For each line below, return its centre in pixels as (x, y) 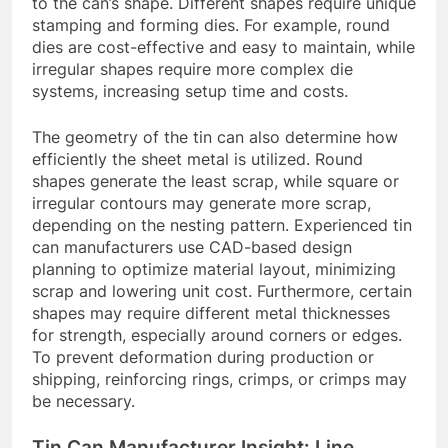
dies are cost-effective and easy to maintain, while (223, 46)
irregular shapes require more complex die (192, 68)
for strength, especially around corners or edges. (217, 334)
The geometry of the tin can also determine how (215, 136)
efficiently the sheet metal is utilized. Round (197, 158)
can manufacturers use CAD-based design (192, 246)
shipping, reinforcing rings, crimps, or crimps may (219, 378)
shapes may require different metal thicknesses (211, 312)
